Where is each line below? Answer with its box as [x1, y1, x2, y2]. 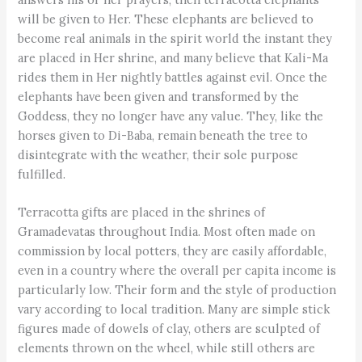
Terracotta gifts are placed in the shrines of [18, 204, 266, 221]
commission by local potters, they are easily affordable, [18, 243, 327, 259]
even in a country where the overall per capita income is [18, 263, 337, 279]
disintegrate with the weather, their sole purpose [18, 146, 299, 162]
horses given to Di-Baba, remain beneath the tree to [18, 127, 309, 143]
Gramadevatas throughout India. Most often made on [18, 224, 316, 240]
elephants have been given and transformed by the [18, 88, 300, 104]
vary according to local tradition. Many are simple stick [18, 301, 330, 318]
